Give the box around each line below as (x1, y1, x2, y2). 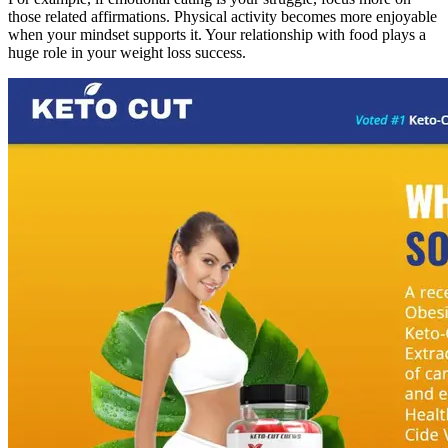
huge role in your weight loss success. (8, 43, 246, 61)
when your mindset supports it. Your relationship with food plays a (8, 25, 426, 43)
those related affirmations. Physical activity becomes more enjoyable (8, 7, 437, 25)
